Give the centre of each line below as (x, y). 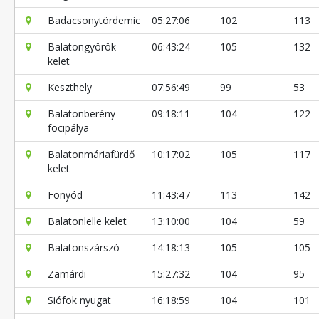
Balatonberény (81, 113)
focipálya (68, 127)
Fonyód (65, 194)
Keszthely (69, 87)
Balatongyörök (82, 46)
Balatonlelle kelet (87, 221)
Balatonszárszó (83, 247)
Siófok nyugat (79, 300)
